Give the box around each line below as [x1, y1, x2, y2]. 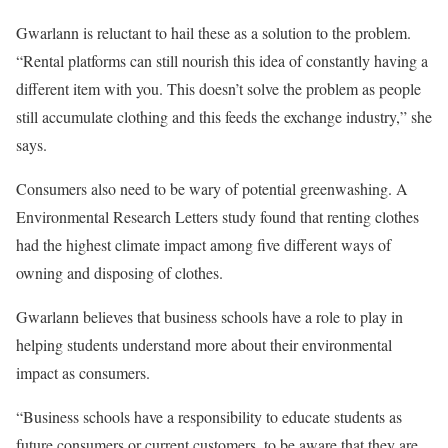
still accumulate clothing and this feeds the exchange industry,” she [16, 106, 432, 128]
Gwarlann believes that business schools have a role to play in [16, 306, 403, 328]
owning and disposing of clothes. [16, 262, 228, 284]
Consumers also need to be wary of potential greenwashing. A [16, 178, 408, 200]
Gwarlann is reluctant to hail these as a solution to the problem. [16, 22, 411, 44]
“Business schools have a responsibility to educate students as [16, 406, 402, 428]
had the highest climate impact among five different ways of [16, 234, 391, 256]
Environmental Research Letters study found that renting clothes [16, 206, 419, 228]
